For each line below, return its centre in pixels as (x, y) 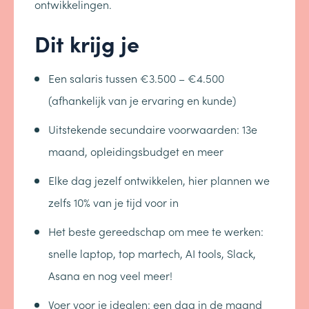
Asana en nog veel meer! (110, 275)
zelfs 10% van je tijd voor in (113, 202)
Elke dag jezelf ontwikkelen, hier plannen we (159, 180)
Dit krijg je (87, 43)
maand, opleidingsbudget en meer (136, 151)
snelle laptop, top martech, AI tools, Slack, (152, 253)
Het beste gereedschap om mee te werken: (156, 231)
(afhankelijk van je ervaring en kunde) (142, 100)
